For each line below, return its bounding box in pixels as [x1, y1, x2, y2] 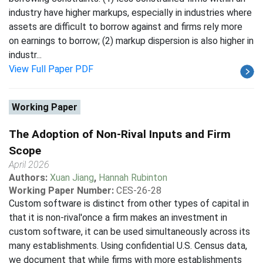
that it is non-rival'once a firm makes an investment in [9, 212, 227, 223]
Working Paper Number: [9, 185, 114, 196]
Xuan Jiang [50, 172, 94, 183]
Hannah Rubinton [99, 172, 167, 183]
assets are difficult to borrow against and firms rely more [9, 21, 242, 32]
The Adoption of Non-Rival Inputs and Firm [9, 127, 231, 141]
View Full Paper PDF [9, 63, 93, 75]
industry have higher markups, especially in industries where [9, 7, 252, 18]
